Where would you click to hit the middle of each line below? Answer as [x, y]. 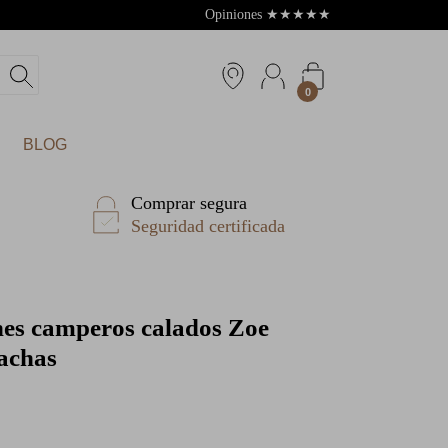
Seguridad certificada [208, 226]
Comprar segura [189, 203]
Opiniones [235, 14]
